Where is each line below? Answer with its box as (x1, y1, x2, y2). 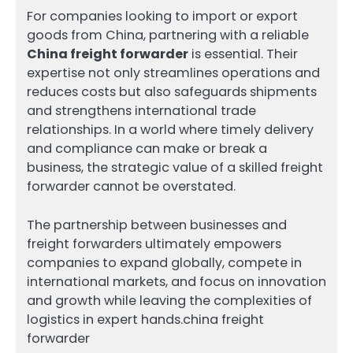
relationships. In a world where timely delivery (27, 121, 314, 139)
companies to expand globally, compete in (27, 253, 302, 272)
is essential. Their (188, 45, 298, 64)
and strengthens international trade (27, 102, 256, 121)
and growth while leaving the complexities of (27, 291, 312, 310)
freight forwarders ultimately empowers (27, 234, 281, 253)
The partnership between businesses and (27, 215, 287, 234)
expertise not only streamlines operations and (27, 64, 320, 83)
